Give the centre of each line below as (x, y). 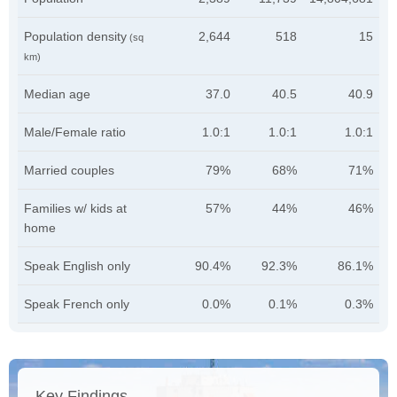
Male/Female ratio (75, 132)
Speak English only (77, 266)
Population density (75, 36)
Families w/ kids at (75, 208)
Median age (57, 94)
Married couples (69, 170)
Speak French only (77, 304)
